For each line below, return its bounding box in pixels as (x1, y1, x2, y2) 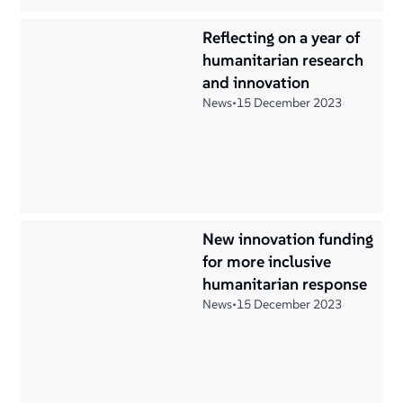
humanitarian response (202, 273, 367, 294)
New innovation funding (202, 228, 373, 249)
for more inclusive (202, 251, 331, 272)
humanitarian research (202, 49, 363, 70)
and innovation (202, 72, 309, 93)
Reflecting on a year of (202, 27, 360, 48)
